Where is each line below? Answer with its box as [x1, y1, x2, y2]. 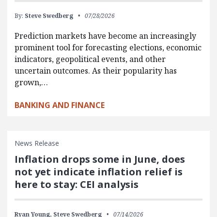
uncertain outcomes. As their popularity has [15, 65, 177, 77]
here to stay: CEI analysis [15, 178, 139, 191]
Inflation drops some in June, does [15, 153, 185, 166]
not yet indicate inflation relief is [15, 165, 183, 179]
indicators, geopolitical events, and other [15, 54, 166, 65]
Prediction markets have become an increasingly [15, 31, 196, 42]
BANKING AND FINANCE [15, 100, 105, 111]
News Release [15, 139, 59, 148]
